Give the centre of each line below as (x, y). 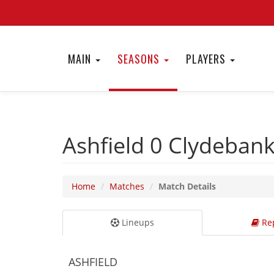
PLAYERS (207, 59)
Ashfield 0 (115, 145)
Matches (127, 186)
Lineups (137, 222)
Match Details (187, 186)
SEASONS (140, 59)
